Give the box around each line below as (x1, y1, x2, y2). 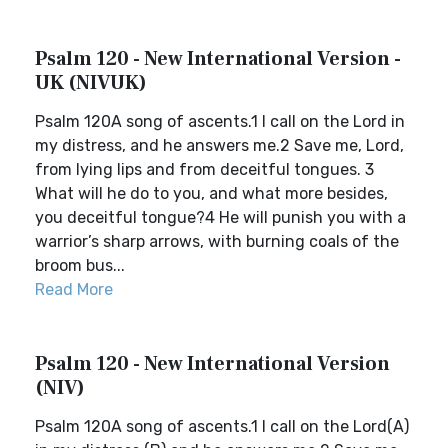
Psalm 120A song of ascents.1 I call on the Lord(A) (35, 417, 409, 436)
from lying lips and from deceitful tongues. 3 (35, 160, 374, 179)
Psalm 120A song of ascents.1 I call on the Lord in (35, 112, 405, 131)
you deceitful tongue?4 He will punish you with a (35, 208, 406, 227)
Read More (35, 280, 113, 299)
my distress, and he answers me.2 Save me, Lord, (35, 136, 404, 155)
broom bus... (35, 256, 125, 275)
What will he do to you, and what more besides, (35, 184, 388, 203)
